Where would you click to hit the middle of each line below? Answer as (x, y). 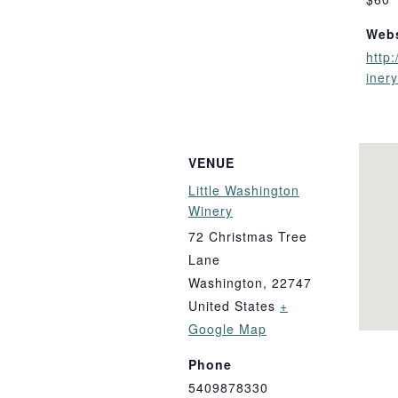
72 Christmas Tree (248, 237)
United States (232, 306)
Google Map (227, 329)
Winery (211, 211)
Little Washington (244, 191)
